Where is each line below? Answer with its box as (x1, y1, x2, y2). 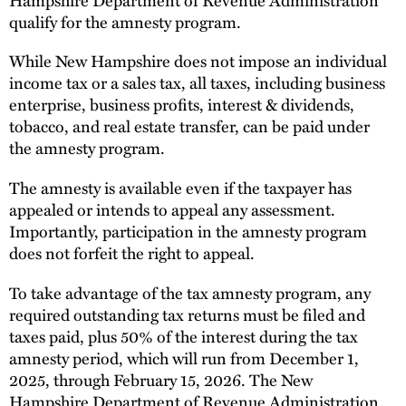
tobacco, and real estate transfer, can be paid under (9, 113, 370, 139)
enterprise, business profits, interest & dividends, (9, 92, 354, 117)
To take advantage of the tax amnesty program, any (9, 279, 371, 304)
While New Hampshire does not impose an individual (9, 48, 387, 73)
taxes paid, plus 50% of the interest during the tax (9, 323, 358, 348)
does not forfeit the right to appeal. (9, 240, 255, 266)
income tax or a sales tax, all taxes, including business (9, 70, 385, 95)
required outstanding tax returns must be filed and (9, 301, 365, 326)
